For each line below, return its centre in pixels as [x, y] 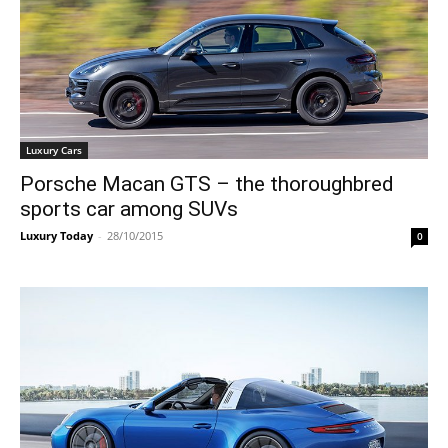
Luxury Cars [54, 150]
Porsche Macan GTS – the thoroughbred [207, 184]
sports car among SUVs [129, 209]
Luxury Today [56, 235]
